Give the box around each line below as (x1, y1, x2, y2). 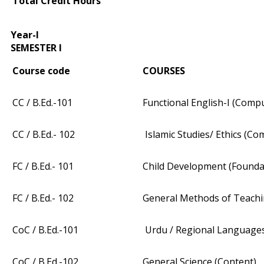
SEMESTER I (11, 41, 62, 55)
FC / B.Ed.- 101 (12, 160, 74, 173)
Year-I (11, 28, 39, 42)
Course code (12, 64, 70, 78)
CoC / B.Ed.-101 (12, 223, 78, 237)
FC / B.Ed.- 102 (12, 192, 74, 205)
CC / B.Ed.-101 (12, 96, 72, 110)
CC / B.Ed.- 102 (12, 128, 75, 141)
